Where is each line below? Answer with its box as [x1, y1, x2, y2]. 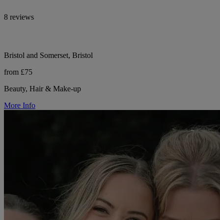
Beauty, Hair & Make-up [4, 84, 81, 93]
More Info [4, 101, 35, 110]
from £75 [4, 68, 32, 77]
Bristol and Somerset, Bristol [4, 51, 93, 60]
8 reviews [4, 13, 34, 22]
